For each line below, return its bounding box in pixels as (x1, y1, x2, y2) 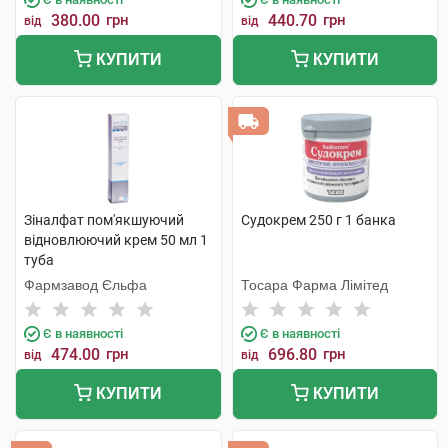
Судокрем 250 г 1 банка (240, 212, 396, 228)
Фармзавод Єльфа (24, 277, 147, 293)
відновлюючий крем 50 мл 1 (24, 232, 208, 248)
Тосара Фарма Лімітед (240, 277, 388, 293)
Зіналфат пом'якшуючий (24, 212, 184, 228)
